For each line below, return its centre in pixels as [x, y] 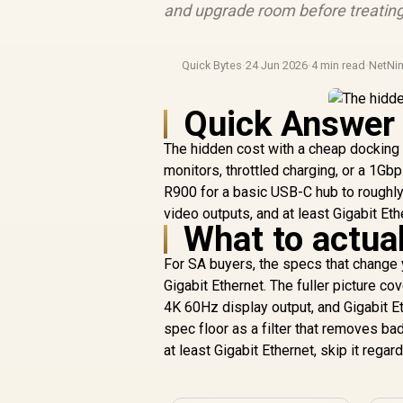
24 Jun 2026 [277, 65]
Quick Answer [290, 124]
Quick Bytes [212, 65]
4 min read [339, 65]
